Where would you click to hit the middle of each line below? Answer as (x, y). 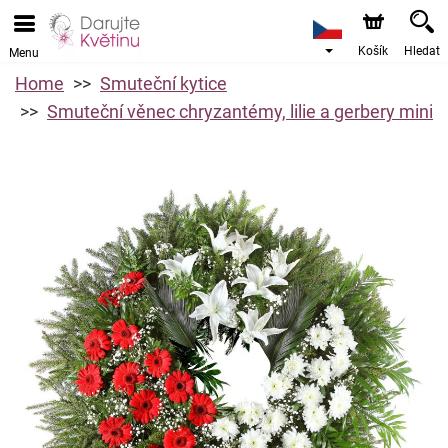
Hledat (422, 51)
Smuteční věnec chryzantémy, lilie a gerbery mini (240, 111)
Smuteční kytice (163, 83)
